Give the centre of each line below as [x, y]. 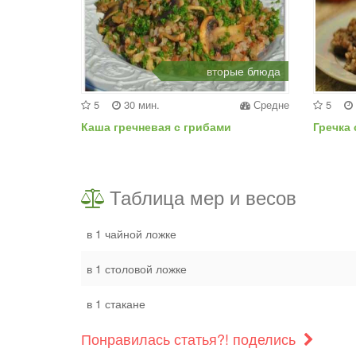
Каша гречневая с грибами [156, 127]
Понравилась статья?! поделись [190, 339]
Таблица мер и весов [203, 197]
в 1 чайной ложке [132, 234]
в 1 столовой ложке [137, 269]
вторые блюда [244, 71]
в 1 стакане [116, 304]
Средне [270, 105]
